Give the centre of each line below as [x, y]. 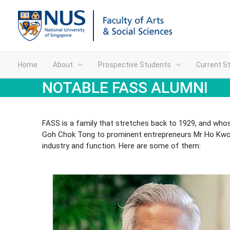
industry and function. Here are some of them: [121, 146]
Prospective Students [135, 65]
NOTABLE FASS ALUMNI [125, 88]
